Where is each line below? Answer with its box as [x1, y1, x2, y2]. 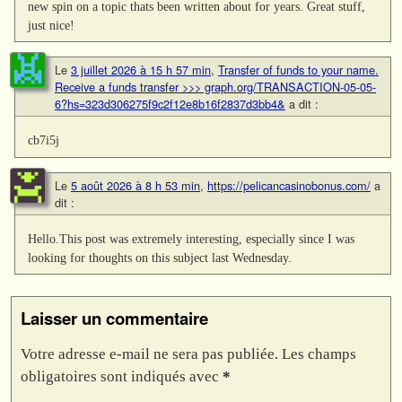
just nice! [28, 18, 75, 33]
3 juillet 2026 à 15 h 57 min [71, 61, 211, 79]
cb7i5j [28, 133, 60, 148]
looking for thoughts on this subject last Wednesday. [28, 249, 293, 265]
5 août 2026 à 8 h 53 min [71, 176, 200, 194]
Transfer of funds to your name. [218, 61, 379, 79]
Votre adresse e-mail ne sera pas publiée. [21, 345, 278, 363]
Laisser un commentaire [21, 305, 208, 330]
